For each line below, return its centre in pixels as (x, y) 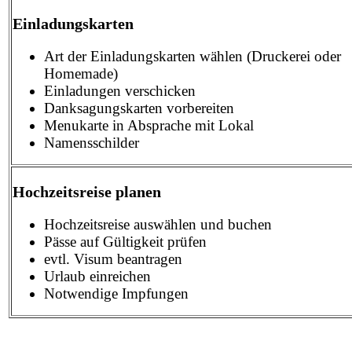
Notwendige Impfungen (116, 293)
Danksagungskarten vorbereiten (139, 108)
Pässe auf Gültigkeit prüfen (125, 241)
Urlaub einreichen (97, 276)
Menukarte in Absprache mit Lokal (149, 125)
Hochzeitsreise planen (87, 192)
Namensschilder (92, 142)
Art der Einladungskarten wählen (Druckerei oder (192, 56)
